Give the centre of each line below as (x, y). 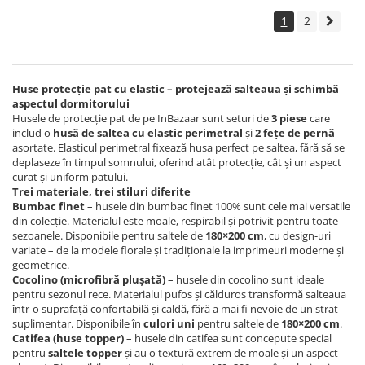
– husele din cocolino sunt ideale (245, 279)
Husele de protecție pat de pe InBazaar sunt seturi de (142, 118)
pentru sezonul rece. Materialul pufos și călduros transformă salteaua (179, 294)
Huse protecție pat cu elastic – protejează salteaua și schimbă (176, 89)
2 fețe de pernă (295, 133)
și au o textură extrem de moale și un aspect (230, 353)
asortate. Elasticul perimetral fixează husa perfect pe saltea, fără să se (178, 147)
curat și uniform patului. (70, 177)
